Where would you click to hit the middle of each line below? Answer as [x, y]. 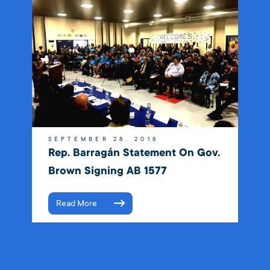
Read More [76, 203]
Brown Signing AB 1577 [107, 171]
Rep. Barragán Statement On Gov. [134, 152]
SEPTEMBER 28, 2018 [103, 139]
